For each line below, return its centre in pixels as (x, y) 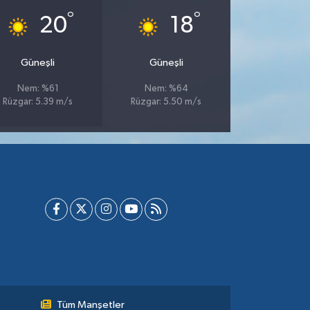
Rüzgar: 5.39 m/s (38, 102)
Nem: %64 (166, 89)
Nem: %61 (38, 89)
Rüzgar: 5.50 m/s (166, 102)
